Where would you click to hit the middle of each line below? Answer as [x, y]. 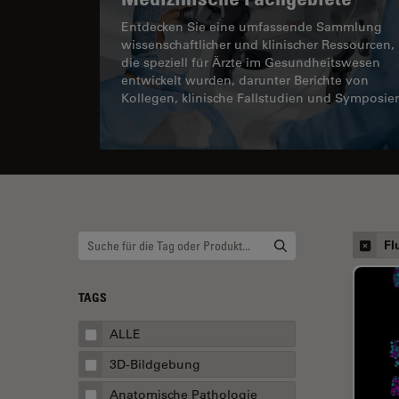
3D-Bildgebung [155, 364]
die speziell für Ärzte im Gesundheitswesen [251, 62]
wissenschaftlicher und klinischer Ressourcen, [258, 44]
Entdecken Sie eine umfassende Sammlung [252, 26]
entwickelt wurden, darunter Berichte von [245, 80]
